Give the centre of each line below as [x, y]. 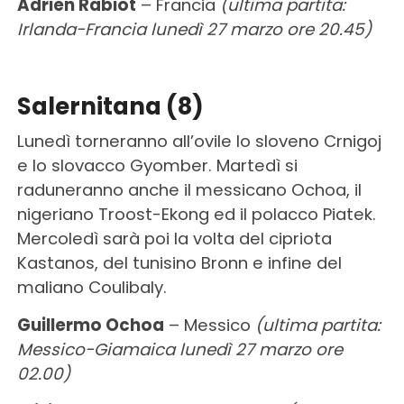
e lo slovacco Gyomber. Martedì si [157, 165]
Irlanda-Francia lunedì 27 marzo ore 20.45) [194, 29]
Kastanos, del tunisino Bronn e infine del [179, 262]
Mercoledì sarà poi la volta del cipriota [174, 238]
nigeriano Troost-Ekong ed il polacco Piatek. [196, 214]
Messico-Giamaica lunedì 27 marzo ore [179, 349]
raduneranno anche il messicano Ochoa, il [189, 189]
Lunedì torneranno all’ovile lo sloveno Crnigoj [199, 141]
